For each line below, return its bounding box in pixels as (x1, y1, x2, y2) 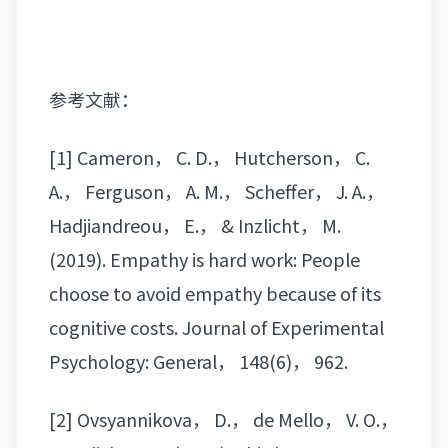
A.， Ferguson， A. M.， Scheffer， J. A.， (49, 178, 384, 205)
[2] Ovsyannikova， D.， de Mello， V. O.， (49, 406, 398, 433)
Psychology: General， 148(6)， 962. (49, 348, 348, 375)
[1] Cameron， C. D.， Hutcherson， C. (49, 144, 370, 171)
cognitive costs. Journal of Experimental (49, 314, 384, 341)
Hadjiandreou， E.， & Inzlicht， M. (49, 212, 341, 239)
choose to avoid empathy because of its (49, 280, 381, 307)
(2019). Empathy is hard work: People (49, 246, 360, 273)
